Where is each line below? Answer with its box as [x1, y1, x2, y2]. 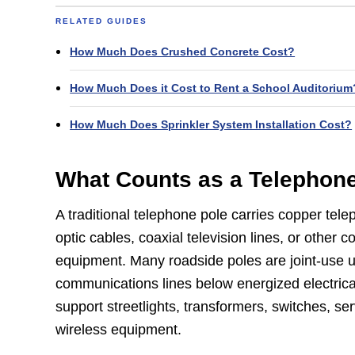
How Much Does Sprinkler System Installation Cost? [70, 117, 353, 131]
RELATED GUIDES [55, 16, 148, 25]
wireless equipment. [55, 322, 182, 338]
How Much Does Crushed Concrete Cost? [70, 44, 296, 58]
